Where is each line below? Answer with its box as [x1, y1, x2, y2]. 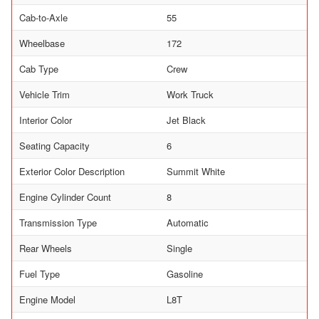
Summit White [167, 164, 225, 178]
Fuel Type [19, 266, 60, 281]
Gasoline [167, 266, 203, 281]
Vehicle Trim [19, 87, 70, 101]
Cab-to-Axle [19, 10, 68, 24]
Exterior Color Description [19, 164, 125, 178]
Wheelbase [19, 36, 65, 50]
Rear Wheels [19, 241, 72, 255]
